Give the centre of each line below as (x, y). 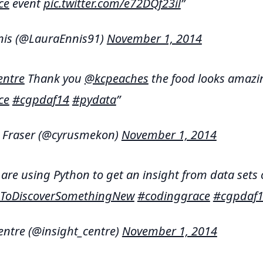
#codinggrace (173, 196)
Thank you (54, 78)
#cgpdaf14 (41, 100)
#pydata (94, 100)
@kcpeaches (116, 78)
